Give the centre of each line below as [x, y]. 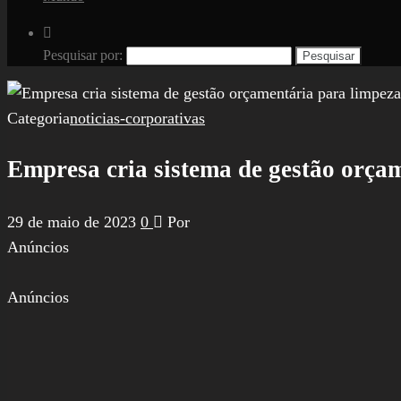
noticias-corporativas [137, 118]
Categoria [38, 118]
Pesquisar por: [83, 55]
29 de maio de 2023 [74, 222]
